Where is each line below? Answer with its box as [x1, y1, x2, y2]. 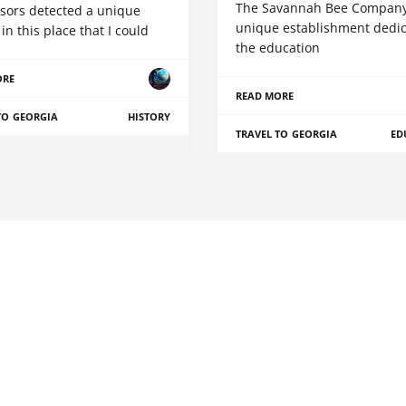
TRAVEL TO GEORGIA [236, 127, 337, 141]
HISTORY [127, 110, 170, 124]
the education [236, 39, 320, 57]
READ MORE [236, 89, 295, 103]
